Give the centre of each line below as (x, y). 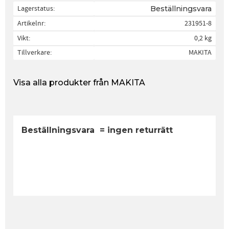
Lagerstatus (35, 8)
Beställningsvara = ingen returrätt (97, 130)
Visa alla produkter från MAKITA (79, 83)
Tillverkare (34, 53)
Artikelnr (31, 24)
